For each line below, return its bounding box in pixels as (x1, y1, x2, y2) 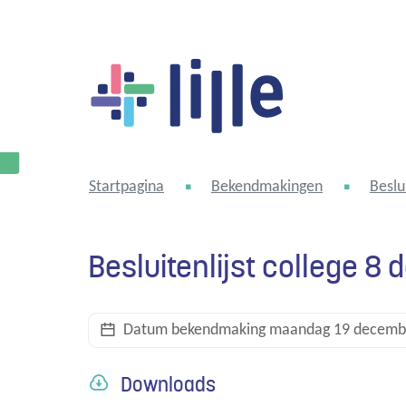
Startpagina (89, 179, 164, 196)
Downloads (120, 371, 216, 398)
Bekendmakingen (211, 179, 323, 196)
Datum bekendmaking (123, 321, 266, 339)
